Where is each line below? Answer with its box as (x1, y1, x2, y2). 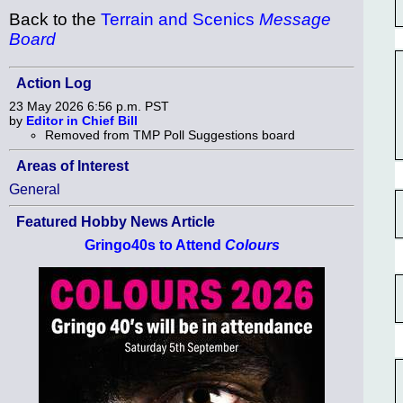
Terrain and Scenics (101, 10, 259, 30)
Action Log (16, 76, 92, 92)
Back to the (9, 10, 101, 30)
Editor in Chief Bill (26, 113, 138, 129)
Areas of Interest (16, 158, 129, 175)
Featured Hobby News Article (16, 214, 215, 230)
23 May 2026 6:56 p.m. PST (9, 99, 169, 114)
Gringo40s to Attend (84, 237, 225, 254)
